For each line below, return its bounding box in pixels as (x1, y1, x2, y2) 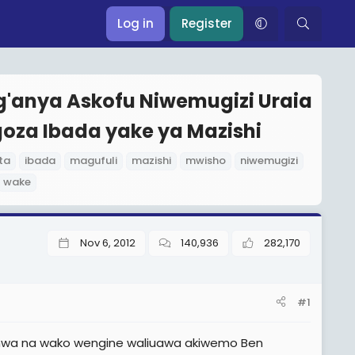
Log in (117, 15, 155, 32)
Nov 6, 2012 (79, 235, 136, 250)
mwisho (185, 153, 226, 168)
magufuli (70, 153, 117, 168)
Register (181, 15, 233, 32)
